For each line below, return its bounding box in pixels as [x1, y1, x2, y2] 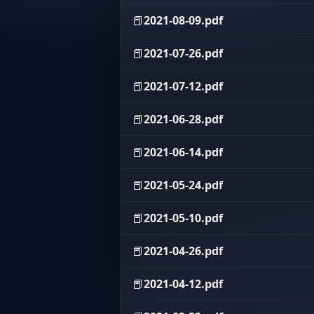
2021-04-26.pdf [144, 243, 223, 259]
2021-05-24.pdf [144, 177, 223, 193]
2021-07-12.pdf [144, 78, 223, 94]
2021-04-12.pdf [144, 276, 223, 292]
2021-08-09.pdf [144, 13, 223, 28]
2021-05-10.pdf [144, 210, 223, 226]
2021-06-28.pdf [144, 111, 223, 127]
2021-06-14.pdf [144, 144, 223, 160]
